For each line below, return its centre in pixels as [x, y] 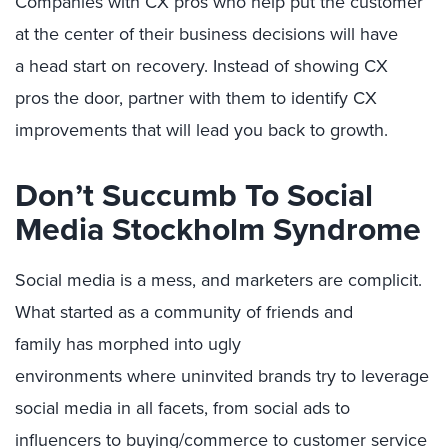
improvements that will [105, 129]
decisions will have [325, 33]
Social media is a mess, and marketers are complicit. [218, 279]
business [215, 33]
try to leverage [372, 375]
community [197, 311]
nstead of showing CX [302, 65]
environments [71, 375]
